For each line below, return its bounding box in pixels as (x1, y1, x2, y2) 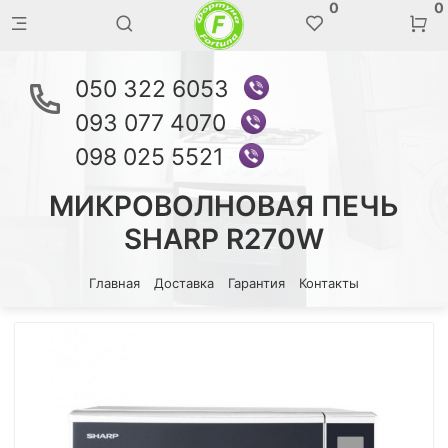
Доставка (154, 275, 214, 291)
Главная (89, 275, 140, 291)
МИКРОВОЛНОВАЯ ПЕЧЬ (49, 189, 399, 223)
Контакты (299, 275, 359, 291)
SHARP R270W (124, 222, 324, 256)
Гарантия (228, 275, 285, 291)
